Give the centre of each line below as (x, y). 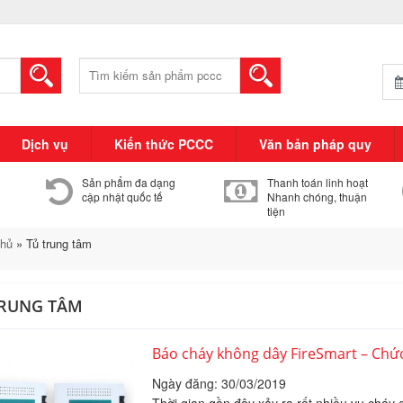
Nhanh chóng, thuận (317, 197)
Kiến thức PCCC (164, 144)
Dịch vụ (45, 144)
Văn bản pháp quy (315, 144)
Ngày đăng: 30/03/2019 (219, 383)
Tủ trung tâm (58, 243)
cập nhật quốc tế (122, 197)
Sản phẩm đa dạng (128, 182)
